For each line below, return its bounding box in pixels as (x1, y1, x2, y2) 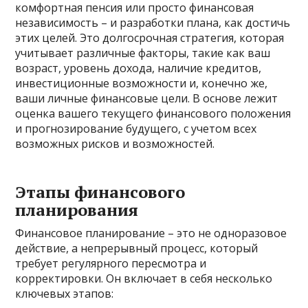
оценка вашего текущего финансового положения (15, 106, 291, 122)
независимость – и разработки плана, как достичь (15, 15, 291, 31)
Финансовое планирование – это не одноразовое (15, 225, 287, 241)
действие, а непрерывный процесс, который (15, 241, 258, 256)
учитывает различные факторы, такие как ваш (15, 45, 271, 61)
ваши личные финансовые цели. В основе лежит (15, 91, 278, 107)
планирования (15, 199, 139, 221)
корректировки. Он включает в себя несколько (15, 271, 273, 287)
